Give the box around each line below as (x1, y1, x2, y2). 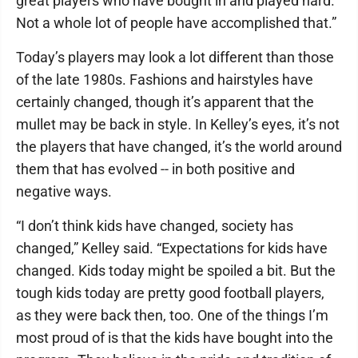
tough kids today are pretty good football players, (16, 284, 324, 301)
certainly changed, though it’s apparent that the (16, 93, 314, 110)
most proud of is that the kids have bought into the (16, 329, 333, 346)
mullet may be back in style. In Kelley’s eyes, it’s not (16, 116, 340, 133)
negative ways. (16, 183, 112, 200)
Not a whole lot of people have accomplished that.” (16, 14, 336, 31)
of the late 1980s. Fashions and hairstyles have (16, 71, 313, 88)
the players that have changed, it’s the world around (16, 138, 342, 155)
